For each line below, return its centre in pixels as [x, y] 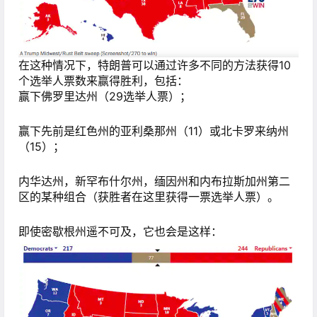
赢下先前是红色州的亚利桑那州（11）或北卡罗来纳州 [154, 131]
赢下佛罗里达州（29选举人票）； [105, 96]
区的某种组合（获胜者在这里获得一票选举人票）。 [149, 197]
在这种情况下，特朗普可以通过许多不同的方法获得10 [155, 65]
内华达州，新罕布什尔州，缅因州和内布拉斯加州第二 [154, 181]
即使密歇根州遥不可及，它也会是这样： [120, 232]
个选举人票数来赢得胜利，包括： [103, 80]
